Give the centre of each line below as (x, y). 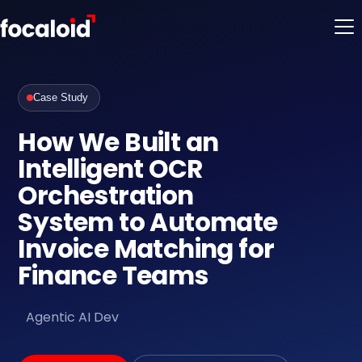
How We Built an (118, 142)
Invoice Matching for (146, 249)
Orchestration (106, 196)
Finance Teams (113, 276)
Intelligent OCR (110, 169)
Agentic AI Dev (73, 317)
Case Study (61, 98)
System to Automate (148, 222)
